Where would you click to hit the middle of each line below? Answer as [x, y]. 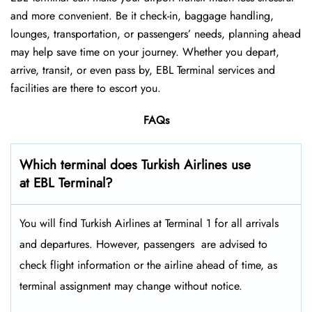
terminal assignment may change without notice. [131, 286]
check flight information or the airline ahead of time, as [148, 265]
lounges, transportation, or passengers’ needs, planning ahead [156, 34]
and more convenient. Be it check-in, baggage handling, [142, 16]
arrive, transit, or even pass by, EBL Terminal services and [143, 70]
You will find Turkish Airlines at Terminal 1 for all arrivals [149, 224]
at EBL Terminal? [66, 183]
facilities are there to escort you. [86, 88]
